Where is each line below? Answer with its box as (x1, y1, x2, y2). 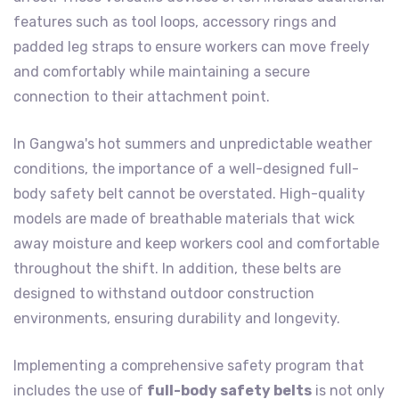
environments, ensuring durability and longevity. (13, 310, 340, 328)
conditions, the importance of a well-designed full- (13, 160, 359, 178)
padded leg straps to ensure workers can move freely (13, 38, 370, 56)
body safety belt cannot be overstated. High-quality (13, 185, 365, 203)
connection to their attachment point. (13, 88, 270, 106)
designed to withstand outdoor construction (13, 285, 314, 303)
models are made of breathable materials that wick (13, 210, 354, 228)
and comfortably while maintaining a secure (13, 63, 310, 81)
